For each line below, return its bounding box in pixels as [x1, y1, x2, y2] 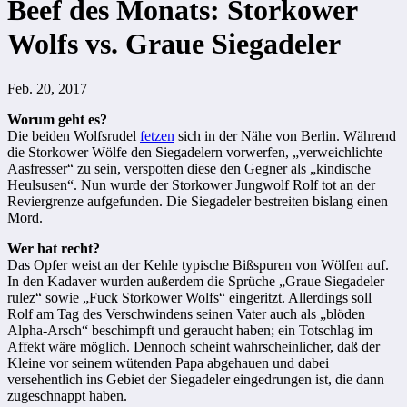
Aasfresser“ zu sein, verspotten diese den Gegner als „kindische [7, 160, 371, 176]
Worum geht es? [7, 111, 107, 127]
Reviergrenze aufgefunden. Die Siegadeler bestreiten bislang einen [7, 193, 388, 209]
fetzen [140, 127, 174, 144]
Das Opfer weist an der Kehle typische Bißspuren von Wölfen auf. [7, 256, 389, 273]
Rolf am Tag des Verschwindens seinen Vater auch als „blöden [7, 305, 365, 322]
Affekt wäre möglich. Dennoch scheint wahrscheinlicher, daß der [7, 338, 380, 354]
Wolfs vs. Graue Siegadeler [7, 27, 341, 61]
